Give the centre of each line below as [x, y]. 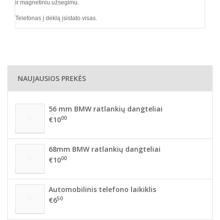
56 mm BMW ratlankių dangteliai [106, 109]
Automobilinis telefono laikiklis [102, 189]
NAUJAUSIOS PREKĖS [52, 78]
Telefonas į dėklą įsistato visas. [56, 18]
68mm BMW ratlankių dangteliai [105, 149]
